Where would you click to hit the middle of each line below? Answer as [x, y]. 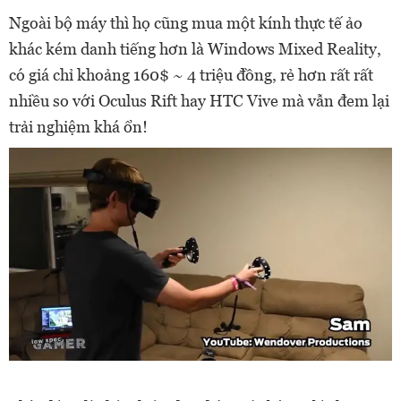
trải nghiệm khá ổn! [78, 127]
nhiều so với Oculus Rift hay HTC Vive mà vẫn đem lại [199, 101]
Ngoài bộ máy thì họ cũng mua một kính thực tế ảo [186, 23]
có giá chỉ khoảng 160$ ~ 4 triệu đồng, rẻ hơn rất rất [191, 75]
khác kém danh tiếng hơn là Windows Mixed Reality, [195, 49]
